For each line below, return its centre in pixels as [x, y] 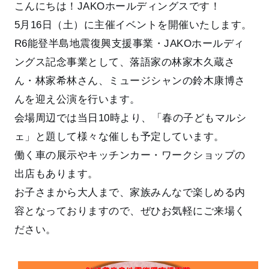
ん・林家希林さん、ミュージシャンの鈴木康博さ [130, 81]
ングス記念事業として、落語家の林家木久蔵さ [125, 62]
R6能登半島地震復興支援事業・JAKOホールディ [129, 44]
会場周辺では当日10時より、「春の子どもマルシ [130, 118]
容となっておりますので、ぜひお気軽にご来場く [130, 211]
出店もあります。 [56, 174]
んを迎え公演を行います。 [77, 100]
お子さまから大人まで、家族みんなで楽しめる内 [130, 193]
